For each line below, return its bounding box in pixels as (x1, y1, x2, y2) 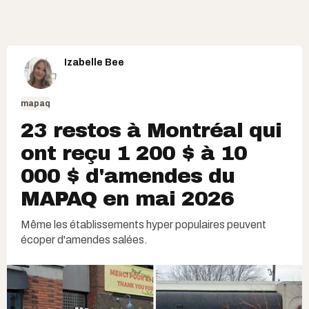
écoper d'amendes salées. (21, 233, 148, 246)
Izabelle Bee (64, 57, 124, 68)
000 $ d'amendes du (21, 164, 235, 187)
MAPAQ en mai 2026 (21, 187, 234, 210)
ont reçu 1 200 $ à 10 (21, 141, 247, 164)
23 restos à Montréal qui (21, 119, 281, 141)
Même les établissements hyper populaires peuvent (21, 218, 266, 230)
